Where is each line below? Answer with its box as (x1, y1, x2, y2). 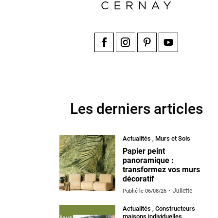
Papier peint (123, 146, 165, 156)
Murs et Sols (155, 135, 190, 142)
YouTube (168, 54, 199, 63)
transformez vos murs (123, 165, 200, 174)
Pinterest (147, 54, 177, 63)
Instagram (126, 54, 161, 63)
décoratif (123, 174, 154, 183)
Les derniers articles (70, 100, 203, 117)
